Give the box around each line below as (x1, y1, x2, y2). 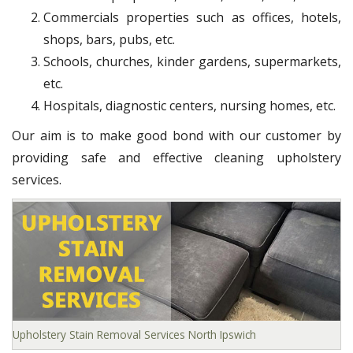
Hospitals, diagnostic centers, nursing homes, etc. (43, 97, 336, 115)
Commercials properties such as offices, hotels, (43, 9, 341, 27)
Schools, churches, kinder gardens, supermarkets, (43, 53, 341, 71)
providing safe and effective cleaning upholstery (12, 149, 341, 167)
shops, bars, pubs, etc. (43, 31, 175, 49)
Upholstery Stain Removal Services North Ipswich (13, 326, 256, 342)
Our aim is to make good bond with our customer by (12, 127, 341, 145)
